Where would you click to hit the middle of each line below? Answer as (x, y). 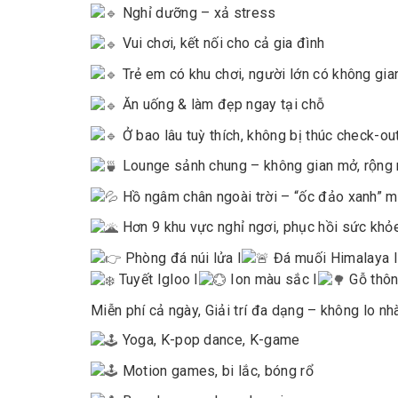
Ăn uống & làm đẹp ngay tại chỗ (222, 105)
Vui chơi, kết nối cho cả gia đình (222, 44)
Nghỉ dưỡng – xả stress (197, 12)
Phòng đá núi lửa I (182, 258)
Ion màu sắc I (272, 280)
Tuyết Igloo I (157, 280)
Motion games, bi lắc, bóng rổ (216, 370)
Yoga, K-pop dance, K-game (209, 339)
